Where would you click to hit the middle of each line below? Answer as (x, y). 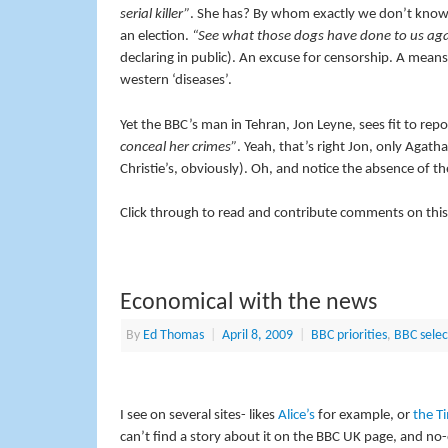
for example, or (363, 415)
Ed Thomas (173, 336)
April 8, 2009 (257, 336)
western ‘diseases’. (175, 81)
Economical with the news (248, 303)
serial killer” (154, 15)
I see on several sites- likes (198, 415)
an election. (155, 37)
